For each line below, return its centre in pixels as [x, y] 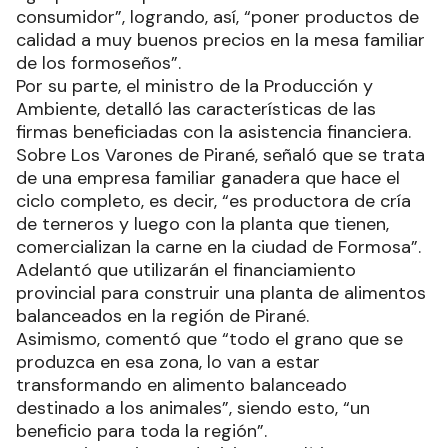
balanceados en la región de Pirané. [165, 315]
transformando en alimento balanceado [181, 384]
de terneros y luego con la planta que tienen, [202, 223]
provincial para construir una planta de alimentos [221, 292]
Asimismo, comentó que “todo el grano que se [209, 338]
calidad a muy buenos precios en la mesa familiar [220, 39]
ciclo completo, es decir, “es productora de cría [213, 200]
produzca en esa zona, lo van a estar [168, 361]
